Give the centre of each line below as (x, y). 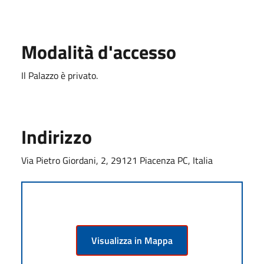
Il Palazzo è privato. (60, 75)
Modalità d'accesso (99, 52)
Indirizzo (57, 136)
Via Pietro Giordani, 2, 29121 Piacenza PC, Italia (117, 160)
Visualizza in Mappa (132, 240)
